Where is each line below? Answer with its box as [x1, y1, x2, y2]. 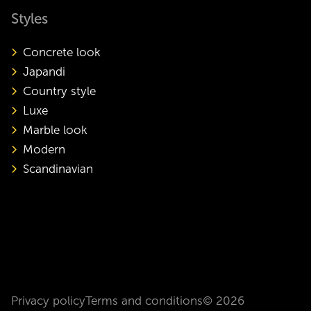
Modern [22, 143, 65, 157]
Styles [11, 11, 49, 27]
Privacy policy [11, 294, 86, 308]
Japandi [22, 65, 65, 79]
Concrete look [22, 46, 101, 60]
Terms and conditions [85, 294, 203, 308]
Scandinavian [22, 162, 93, 176]
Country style [22, 85, 96, 99]
